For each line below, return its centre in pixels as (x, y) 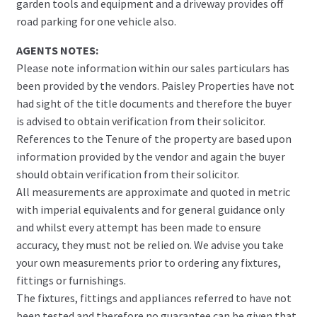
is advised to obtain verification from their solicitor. (140, 121)
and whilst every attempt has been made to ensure (138, 227)
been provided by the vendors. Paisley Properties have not (155, 85)
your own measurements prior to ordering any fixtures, (148, 262)
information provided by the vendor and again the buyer (150, 156)
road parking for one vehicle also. (96, 21)
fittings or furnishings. (71, 280)
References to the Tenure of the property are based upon (154, 138)
